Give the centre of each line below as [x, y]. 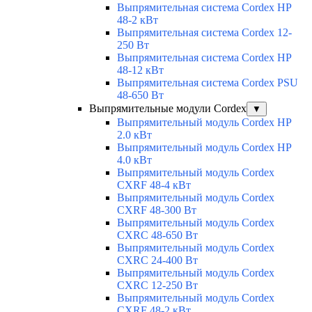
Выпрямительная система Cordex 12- [204, 33]
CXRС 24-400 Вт [157, 260]
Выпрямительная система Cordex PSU [208, 83]
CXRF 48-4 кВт [154, 185]
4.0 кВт [134, 160]
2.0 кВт [134, 135]
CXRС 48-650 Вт [157, 235]
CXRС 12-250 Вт [157, 286]
